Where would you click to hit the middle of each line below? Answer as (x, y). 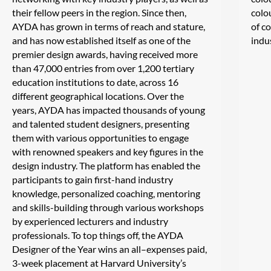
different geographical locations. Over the (98, 96)
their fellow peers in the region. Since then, (99, 12)
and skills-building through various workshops (108, 207)
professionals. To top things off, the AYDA (98, 235)
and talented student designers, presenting (101, 123)
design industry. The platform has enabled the (106, 165)
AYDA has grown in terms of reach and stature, (109, 26)
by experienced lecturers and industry (90, 221)
